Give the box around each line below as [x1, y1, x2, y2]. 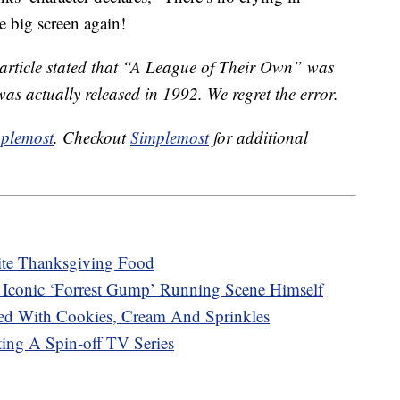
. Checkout [54, 126, 130, 149]
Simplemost [130, 126, 209, 149]
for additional [209, 126, 308, 149]
